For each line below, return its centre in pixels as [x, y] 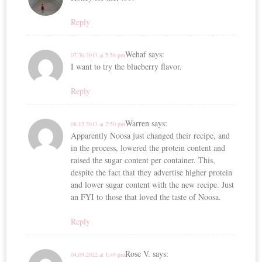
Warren [137, 123]
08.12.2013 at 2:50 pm [98, 124]
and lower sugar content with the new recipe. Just [153, 184]
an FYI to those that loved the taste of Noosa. [146, 196]
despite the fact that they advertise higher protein [152, 172]
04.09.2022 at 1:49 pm [98, 254]
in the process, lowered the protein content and [148, 147]
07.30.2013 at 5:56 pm [98, 55]
